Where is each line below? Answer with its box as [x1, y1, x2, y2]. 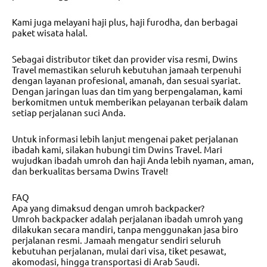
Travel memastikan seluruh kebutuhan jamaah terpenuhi [12, 63, 241, 75]
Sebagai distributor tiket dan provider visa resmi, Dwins [12, 52, 238, 64]
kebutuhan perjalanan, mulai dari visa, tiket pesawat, [12, 245, 226, 257]
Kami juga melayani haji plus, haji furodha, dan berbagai [12, 15, 238, 27]
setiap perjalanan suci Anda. [12, 106, 126, 118]
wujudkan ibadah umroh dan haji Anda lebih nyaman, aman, [12, 154, 254, 166]
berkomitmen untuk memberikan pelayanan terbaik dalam [12, 95, 248, 107]
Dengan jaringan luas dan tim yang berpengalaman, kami [12, 85, 243, 97]
